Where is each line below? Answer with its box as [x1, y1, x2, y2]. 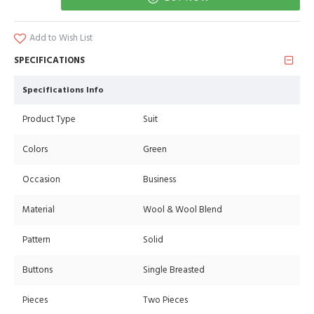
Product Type [22, 113, 76, 126]
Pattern [22, 233, 50, 247]
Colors [22, 143, 48, 156]
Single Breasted [143, 264, 205, 277]
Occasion [22, 173, 60, 186]
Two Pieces [143, 294, 188, 307]
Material [22, 203, 55, 217]
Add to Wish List [29, 32, 93, 45]
